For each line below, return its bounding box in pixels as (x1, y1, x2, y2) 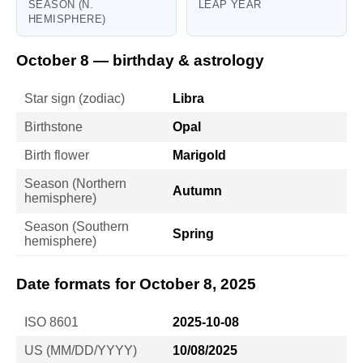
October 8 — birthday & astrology (16, 52, 264, 70)
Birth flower (24, 147, 89, 162)
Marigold (173, 147, 226, 162)
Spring (173, 226, 214, 241)
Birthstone (24, 119, 83, 134)
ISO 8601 (24, 314, 79, 329)
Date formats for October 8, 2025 (16, 275, 256, 293)
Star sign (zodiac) (24, 91, 125, 105)
